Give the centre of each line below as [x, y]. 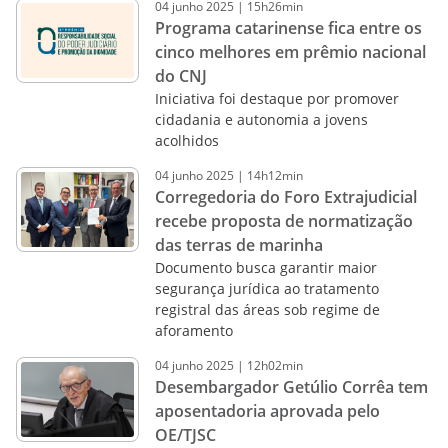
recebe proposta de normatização [283, 221]
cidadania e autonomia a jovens [261, 119]
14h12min [274, 175]
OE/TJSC [185, 435]
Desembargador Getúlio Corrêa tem [291, 387]
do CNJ [180, 76]
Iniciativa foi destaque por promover [276, 98]
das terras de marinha [238, 245]
